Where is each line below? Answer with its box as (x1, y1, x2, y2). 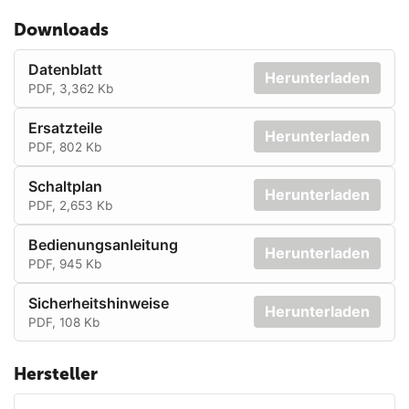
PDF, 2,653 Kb (28, 197, 112, 213)
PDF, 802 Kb (28, 139, 101, 154)
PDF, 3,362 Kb (28, 80, 113, 96)
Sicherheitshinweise (28, 293, 169, 312)
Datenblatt (28, 59, 102, 79)
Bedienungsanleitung (28, 235, 178, 254)
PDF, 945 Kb (28, 256, 101, 271)
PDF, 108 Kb (28, 314, 100, 330)
